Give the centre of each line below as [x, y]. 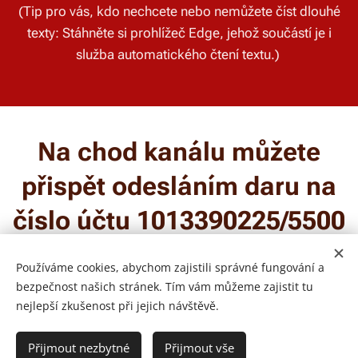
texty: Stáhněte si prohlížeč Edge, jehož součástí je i [179, 33]
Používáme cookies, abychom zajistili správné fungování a [170, 267]
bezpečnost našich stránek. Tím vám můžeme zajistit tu [165, 286]
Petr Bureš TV [179, 305]
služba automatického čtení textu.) [179, 55]
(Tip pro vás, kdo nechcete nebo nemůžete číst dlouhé [179, 12]
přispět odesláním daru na [179, 187]
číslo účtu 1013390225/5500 [179, 221]
